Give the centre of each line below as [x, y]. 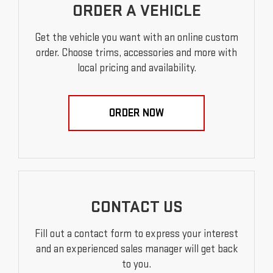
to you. [136, 264]
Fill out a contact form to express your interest [136, 234]
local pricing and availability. [136, 68]
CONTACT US [136, 207]
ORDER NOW [136, 113]
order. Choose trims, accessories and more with [136, 53]
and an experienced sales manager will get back [136, 249]
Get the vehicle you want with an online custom [136, 38]
